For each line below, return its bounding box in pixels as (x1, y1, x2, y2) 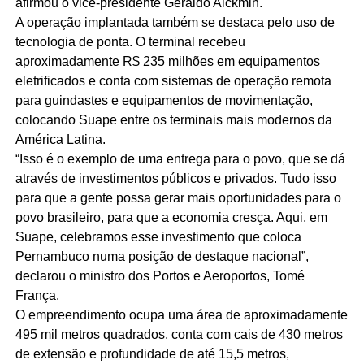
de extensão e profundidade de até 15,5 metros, (15, 347, 289, 362)
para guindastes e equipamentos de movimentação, (15, 93, 313, 108)
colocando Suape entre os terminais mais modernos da (15, 113, 332, 128)
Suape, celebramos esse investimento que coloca (15, 230, 301, 245)
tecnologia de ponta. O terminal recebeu (15, 35, 245, 50)
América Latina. (15, 132, 106, 147)
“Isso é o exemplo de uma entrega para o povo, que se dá (15, 152, 345, 167)
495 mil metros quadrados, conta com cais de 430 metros (15, 327, 343, 342)
